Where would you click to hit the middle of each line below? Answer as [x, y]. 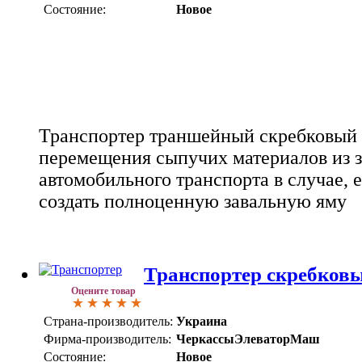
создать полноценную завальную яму [193, 201]
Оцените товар [103, 290]
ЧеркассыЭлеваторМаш [248, 339]
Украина [202, 321]
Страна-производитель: [108, 321]
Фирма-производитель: [107, 339]
